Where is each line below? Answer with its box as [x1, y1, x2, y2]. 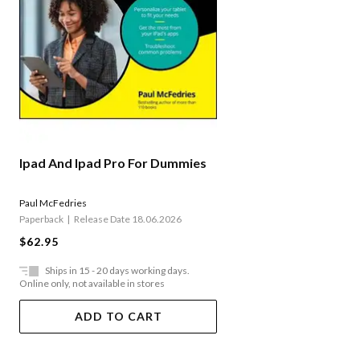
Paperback [19, 212, 63, 225]
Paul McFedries [19, 196, 87, 209]
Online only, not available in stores [19, 276, 165, 289]
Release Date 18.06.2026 [74, 212, 182, 225]
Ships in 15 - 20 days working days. [45, 264, 190, 276]
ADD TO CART [74, 309, 162, 323]
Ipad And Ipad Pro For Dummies [19, 154, 207, 170]
